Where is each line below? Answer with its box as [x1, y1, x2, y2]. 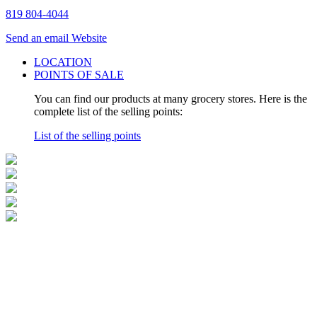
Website [71, 32, 107, 45]
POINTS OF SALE [34, 69, 124, 81]
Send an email [6, 32, 71, 45]
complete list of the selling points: [34, 105, 183, 118]
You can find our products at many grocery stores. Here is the [34, 93, 307, 105]
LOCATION [34, 56, 92, 69]
